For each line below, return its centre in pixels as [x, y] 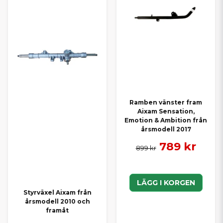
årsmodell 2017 [166, 129]
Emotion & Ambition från [166, 120]
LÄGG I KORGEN [166, 183]
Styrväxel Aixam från [57, 193]
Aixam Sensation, [166, 111]
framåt [57, 211]
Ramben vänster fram [166, 102]
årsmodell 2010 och [57, 202]
